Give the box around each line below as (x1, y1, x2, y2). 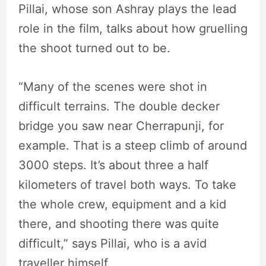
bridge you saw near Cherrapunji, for (18, 119, 224, 134)
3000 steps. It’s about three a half (18, 158, 208, 173)
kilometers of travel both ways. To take (18, 178, 236, 192)
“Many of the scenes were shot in (18, 80, 207, 94)
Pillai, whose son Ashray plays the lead (18, 2, 236, 17)
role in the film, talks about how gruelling (18, 21, 248, 36)
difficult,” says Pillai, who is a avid (18, 236, 207, 251)
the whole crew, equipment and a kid (18, 197, 226, 212)
